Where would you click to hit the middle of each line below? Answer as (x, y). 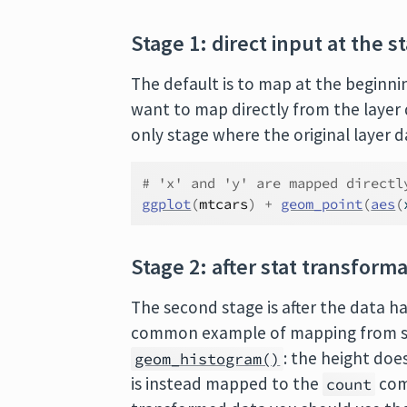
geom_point (322, 204)
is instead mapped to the (227, 383)
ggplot (167, 204)
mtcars (224, 204)
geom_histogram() (208, 359)
